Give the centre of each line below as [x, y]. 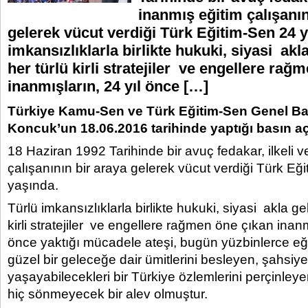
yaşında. [33, 185]
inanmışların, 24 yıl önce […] [108, 86]
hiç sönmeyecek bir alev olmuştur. [108, 294]
